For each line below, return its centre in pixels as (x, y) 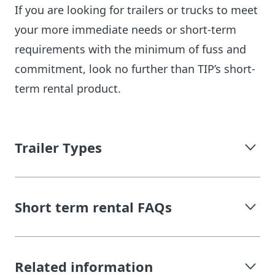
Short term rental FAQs (93, 207)
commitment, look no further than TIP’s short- (135, 68)
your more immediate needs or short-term (126, 29)
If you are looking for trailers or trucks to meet (136, 10)
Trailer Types (58, 147)
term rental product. (68, 88)
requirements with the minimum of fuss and (130, 49)
